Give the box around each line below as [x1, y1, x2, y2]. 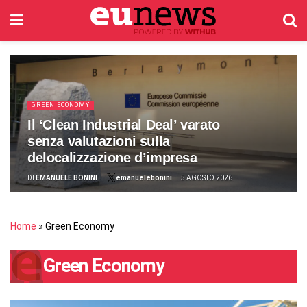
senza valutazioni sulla [27, 134, 170, 149]
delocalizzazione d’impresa [27, 150, 197, 165]
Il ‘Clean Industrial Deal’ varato [27, 117, 220, 132]
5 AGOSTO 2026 [181, 174, 232, 182]
